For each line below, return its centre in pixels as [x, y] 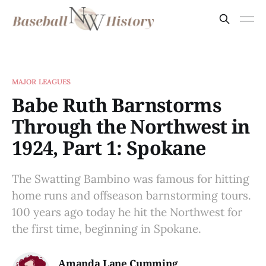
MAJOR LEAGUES [42, 82]
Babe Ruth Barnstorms [117, 105]
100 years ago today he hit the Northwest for [127, 212]
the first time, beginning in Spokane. [107, 229]
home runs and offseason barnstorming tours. [132, 195]
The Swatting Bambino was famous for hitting [131, 179]
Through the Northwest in [131, 126]
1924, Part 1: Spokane [109, 148]
